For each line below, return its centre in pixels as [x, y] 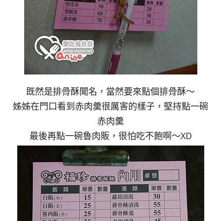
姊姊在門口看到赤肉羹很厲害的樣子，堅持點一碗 [110, 106]
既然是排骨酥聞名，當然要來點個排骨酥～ [110, 91]
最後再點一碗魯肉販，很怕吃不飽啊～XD [110, 135]
